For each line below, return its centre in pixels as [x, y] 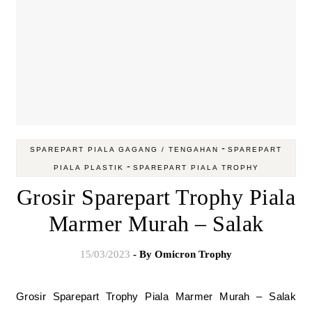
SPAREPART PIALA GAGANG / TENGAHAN [124, 149]
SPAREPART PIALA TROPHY [196, 167]
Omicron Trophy [193, 254]
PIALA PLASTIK [88, 167]
